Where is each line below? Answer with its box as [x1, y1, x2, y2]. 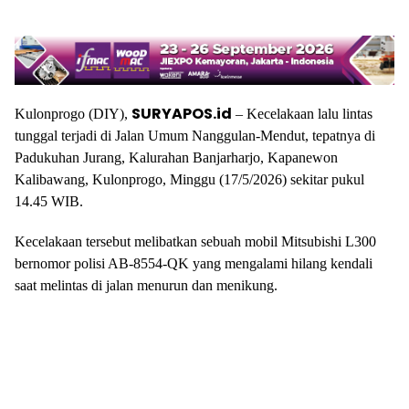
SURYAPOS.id [131, 102, 232, 124]
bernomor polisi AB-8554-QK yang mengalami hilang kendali [15, 255, 372, 271]
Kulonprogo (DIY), [15, 105, 131, 121]
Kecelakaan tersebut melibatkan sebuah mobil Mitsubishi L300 [15, 233, 376, 249]
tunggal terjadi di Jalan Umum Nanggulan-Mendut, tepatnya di [15, 127, 375, 143]
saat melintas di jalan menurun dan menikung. [15, 277, 278, 293]
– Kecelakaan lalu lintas [232, 105, 372, 121]
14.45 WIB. [15, 193, 83, 209]
